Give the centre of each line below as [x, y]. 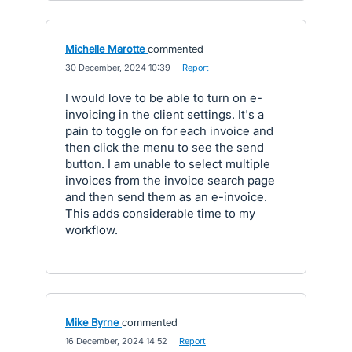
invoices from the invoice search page [170, 180]
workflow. [92, 230]
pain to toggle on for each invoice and [169, 131]
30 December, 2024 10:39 [118, 68]
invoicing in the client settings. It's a [165, 114]
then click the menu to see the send [165, 147]
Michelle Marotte [105, 49]
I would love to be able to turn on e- [164, 98]
